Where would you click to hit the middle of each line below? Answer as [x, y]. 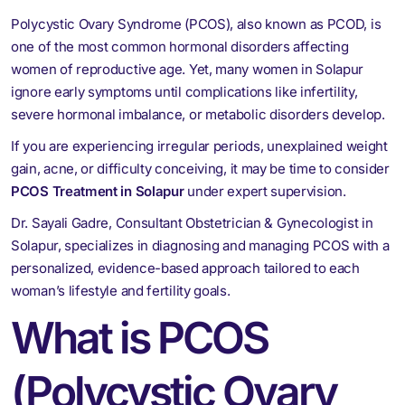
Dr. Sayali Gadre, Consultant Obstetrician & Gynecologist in [192, 222]
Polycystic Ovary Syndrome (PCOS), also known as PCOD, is [196, 24]
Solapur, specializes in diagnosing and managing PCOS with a [200, 245]
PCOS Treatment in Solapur [98, 191]
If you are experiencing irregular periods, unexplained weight [199, 146]
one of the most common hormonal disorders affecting [180, 46]
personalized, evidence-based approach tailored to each [185, 268]
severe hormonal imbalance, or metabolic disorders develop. [198, 114]
